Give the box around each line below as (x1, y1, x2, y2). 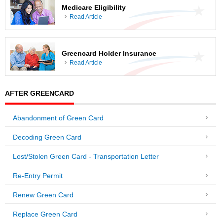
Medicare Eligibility (62, 3, 126, 12)
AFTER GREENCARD (5, 89, 74, 97)
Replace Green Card (13, 211, 77, 219)
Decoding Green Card (13, 134, 81, 142)
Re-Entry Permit (13, 172, 63, 180)
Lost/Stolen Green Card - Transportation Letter (13, 153, 159, 161)
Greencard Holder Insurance (62, 49, 156, 58)
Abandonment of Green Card (13, 114, 104, 122)
